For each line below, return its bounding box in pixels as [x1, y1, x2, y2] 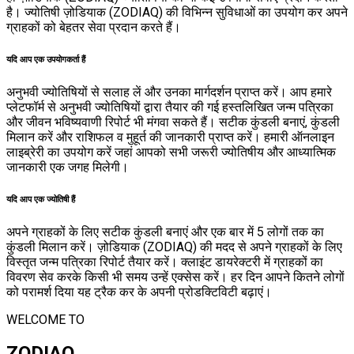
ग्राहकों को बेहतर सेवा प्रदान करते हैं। [6, 19, 181, 35]
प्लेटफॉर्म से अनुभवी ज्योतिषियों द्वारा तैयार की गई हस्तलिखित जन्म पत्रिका [6, 99, 333, 115]
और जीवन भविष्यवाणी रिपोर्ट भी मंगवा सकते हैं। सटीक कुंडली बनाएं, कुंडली [6, 114, 340, 130]
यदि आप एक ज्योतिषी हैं [6, 194, 75, 205]
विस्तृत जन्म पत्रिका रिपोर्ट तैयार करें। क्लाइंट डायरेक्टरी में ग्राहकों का [6, 254, 323, 269]
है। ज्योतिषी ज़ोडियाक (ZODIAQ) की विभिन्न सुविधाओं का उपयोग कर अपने [6, 4, 348, 20]
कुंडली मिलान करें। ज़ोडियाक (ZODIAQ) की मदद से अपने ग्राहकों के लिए [6, 239, 342, 254]
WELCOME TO [6, 311, 85, 327]
